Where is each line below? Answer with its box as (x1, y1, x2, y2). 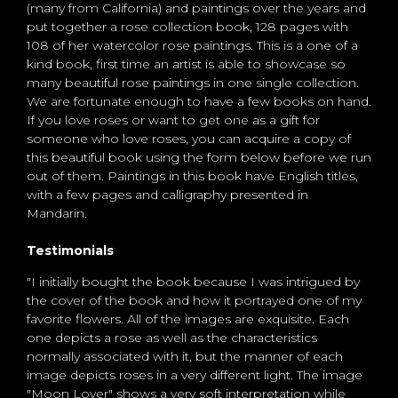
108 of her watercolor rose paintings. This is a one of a (27, 37, 358, 54)
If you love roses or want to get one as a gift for (27, 112, 320, 129)
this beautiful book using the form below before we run (27, 149, 371, 166)
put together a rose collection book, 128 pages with (27, 19, 348, 36)
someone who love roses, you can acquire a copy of (27, 131, 351, 147)
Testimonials (27, 243, 114, 259)
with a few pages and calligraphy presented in (27, 187, 308, 203)
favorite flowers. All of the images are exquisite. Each (27, 311, 349, 328)
